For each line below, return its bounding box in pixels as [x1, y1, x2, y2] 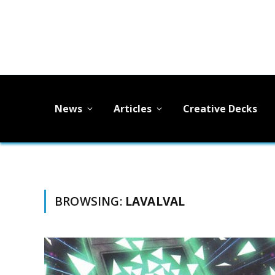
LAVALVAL [125, 193, 185, 209]
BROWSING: [55, 193, 125, 209]
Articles [114, 101, 152, 115]
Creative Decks [183, 101, 257, 115]
